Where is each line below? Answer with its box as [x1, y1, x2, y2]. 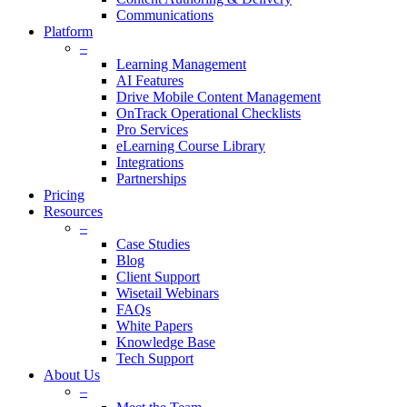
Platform [44, 24, 93, 39]
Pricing [44, 187, 84, 203]
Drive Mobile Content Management [116, 89, 321, 104]
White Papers [116, 318, 193, 333]
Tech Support [116, 351, 194, 366]
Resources [44, 203, 103, 219]
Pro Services [116, 122, 188, 137]
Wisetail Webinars [116, 285, 219, 301]
